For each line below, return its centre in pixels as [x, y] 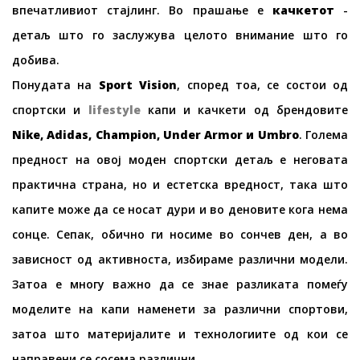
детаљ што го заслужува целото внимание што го [180, 35]
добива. [36, 60]
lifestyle [114, 110]
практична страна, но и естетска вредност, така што [180, 184]
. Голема [323, 135]
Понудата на [55, 85]
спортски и [50, 110]
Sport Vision [138, 85]
